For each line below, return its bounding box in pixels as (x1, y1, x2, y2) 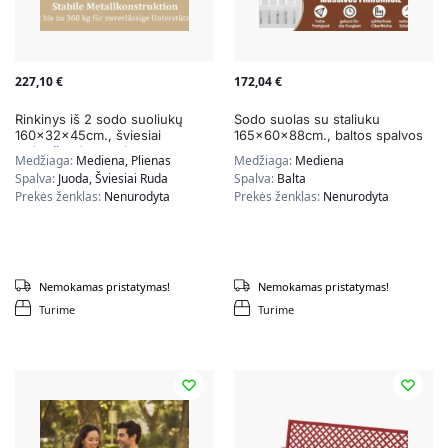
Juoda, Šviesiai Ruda (58, 170, 168, 188)
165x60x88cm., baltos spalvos (234, 127, 423, 144)
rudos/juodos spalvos (15, 143, 149, 160)
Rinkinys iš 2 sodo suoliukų (15, 111, 183, 128)
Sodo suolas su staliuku (234, 111, 380, 128)
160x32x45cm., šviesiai (15, 127, 161, 144)
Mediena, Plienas (76, 152, 171, 170)
